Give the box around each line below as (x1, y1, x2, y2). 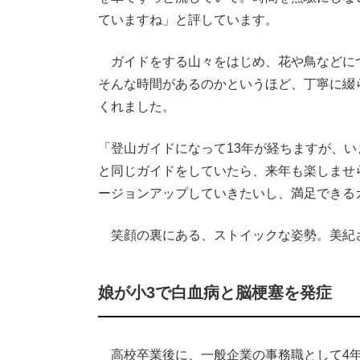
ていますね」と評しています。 (98, 13, 278, 27)
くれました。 (98, 100, 175, 113)
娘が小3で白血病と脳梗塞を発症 (98, 284, 332, 301)
